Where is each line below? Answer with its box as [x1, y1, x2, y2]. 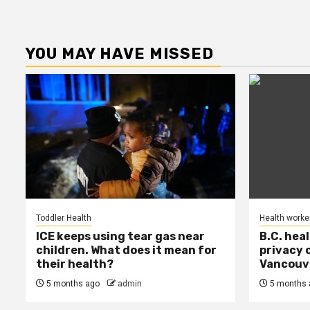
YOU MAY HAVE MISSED [26, 44, 214, 63]
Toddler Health [36, 212, 91, 223]
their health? [36, 257, 113, 271]
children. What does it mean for [36, 243, 217, 257]
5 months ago [44, 278, 100, 289]
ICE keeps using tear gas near [36, 229, 205, 243]
